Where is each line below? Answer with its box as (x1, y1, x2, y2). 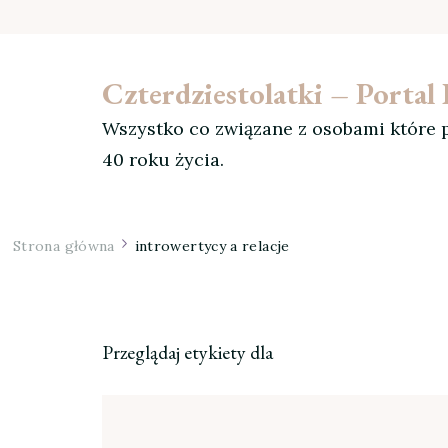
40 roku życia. (102, 148, 224, 171)
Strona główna (13, 237, 115, 255)
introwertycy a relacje (134, 237, 290, 255)
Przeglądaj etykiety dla (102, 339, 273, 365)
